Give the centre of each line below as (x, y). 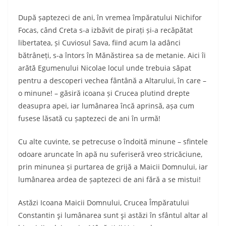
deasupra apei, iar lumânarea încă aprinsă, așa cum (106, 106)
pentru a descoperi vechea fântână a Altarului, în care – (112, 80)
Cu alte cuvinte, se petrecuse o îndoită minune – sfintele (113, 142)
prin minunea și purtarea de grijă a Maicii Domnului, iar (113, 167)
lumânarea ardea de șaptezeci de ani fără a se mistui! (109, 179)
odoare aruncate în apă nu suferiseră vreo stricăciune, (110, 154)
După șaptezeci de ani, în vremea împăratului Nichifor (110, 17)
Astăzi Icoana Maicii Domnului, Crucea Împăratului (104, 203)
